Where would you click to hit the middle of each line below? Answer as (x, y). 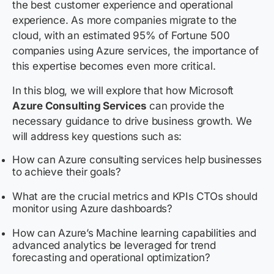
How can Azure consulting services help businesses (137, 160)
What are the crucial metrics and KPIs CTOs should (135, 197)
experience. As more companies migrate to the (125, 20)
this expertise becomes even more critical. (114, 66)
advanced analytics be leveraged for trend (114, 246)
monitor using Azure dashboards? (93, 209)
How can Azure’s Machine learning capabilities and (134, 233)
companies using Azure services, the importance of (135, 51)
